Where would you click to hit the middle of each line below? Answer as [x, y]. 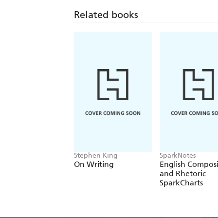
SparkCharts [181, 182]
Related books [106, 15]
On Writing [94, 164]
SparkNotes [178, 155]
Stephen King [96, 155]
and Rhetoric [183, 173]
